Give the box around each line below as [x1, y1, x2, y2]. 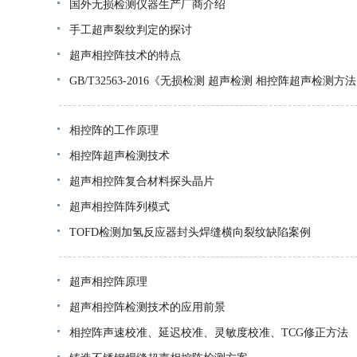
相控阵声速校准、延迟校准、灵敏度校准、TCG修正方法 [69, 327, 348, 339]
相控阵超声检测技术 [69, 150, 170, 162]
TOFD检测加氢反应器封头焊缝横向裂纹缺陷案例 [69, 226, 311, 238]
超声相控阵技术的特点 [69, 49, 181, 61]
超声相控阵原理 [69, 276, 147, 288]
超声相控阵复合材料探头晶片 [69, 175, 214, 187]
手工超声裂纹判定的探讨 [69, 24, 192, 36]
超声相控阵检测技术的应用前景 [69, 301, 226, 313]
